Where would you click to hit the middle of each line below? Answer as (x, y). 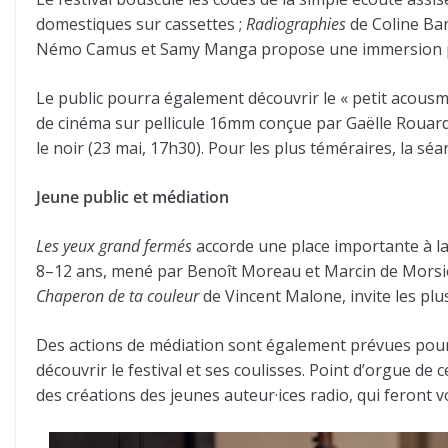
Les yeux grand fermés (114, 246)
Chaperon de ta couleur (117, 296)
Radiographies (296, 24)
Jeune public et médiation (132, 197)
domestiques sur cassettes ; (141, 24)
